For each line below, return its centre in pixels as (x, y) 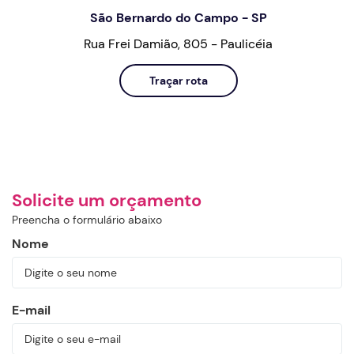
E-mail (31, 311)
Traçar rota (178, 81)
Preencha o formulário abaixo (87, 220)
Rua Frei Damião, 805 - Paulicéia (178, 44)
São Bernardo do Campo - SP (178, 18)
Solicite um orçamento (107, 201)
